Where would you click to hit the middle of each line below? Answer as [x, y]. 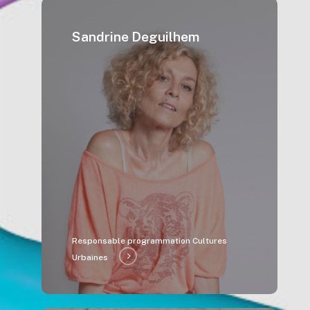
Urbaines [90, 257]
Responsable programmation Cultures [150, 240]
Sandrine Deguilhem [136, 36]
